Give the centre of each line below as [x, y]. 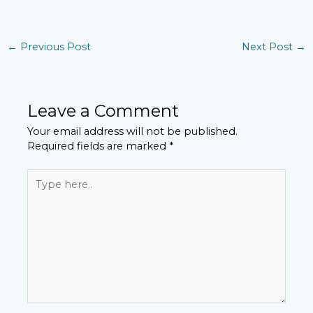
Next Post [269, 46]
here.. [41, 190]
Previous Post [54, 46]
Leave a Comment [103, 110]
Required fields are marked [99, 146]
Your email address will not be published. [133, 131]
